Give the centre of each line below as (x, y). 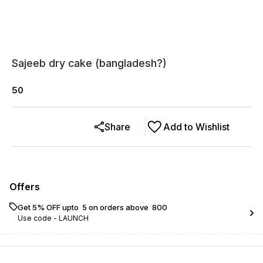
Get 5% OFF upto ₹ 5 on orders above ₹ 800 (92, 207)
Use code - (38, 218)
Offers (25, 187)
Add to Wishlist (196, 127)
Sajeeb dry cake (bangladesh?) (89, 63)
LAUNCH (74, 218)
